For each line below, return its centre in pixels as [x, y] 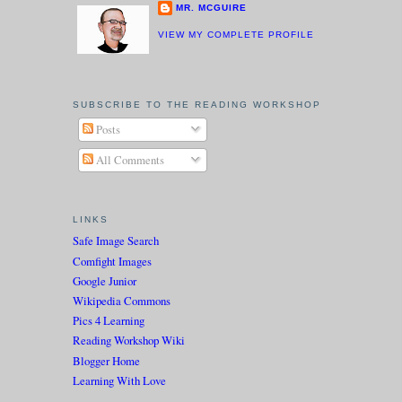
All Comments [128, 159]
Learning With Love [119, 380]
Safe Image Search [115, 241]
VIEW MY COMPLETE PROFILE [236, 34]
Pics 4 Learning [108, 321]
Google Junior [104, 280]
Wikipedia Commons [121, 301]
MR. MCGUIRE [211, 8]
